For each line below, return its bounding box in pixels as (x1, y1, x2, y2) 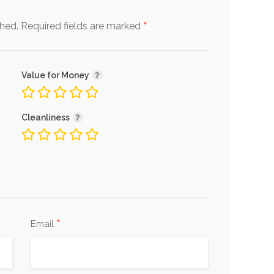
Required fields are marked (21, 20, 143, 32)
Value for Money (21, 70, 91, 80)
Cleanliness (21, 112, 72, 122)
